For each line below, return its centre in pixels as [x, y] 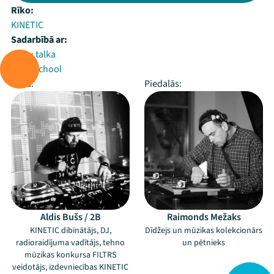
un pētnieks [204, 243]
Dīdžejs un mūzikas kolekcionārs [204, 231]
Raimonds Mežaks [204, 217]
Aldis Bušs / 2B [70, 217]
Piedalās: [163, 84]
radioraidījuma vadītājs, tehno [70, 243]
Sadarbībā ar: [39, 40]
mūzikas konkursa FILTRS [70, 255]
